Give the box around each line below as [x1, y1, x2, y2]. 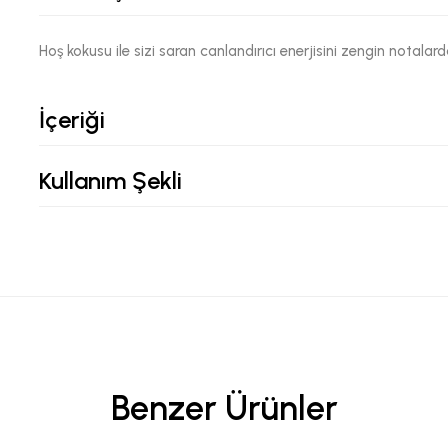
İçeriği [38, 105, 105, 135]
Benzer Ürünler [110, 388, 338, 430]
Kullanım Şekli [38, 166, 182, 196]
